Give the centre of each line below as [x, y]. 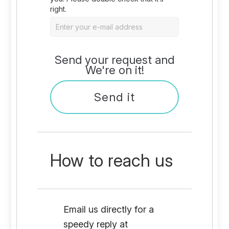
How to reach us [112, 160]
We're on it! [114, 70]
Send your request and [114, 60]
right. [59, 9]
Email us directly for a [108, 209]
